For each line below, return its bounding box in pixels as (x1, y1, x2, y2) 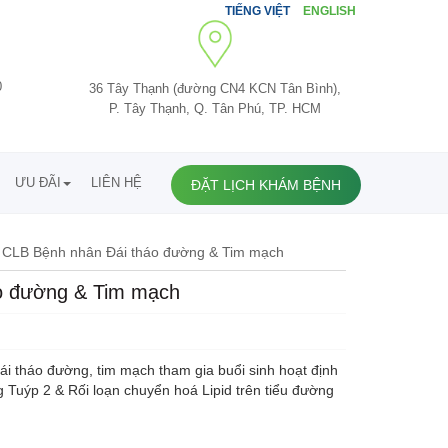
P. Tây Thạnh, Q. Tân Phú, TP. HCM (108, 101, 321, 116)
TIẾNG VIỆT (225, 4, 293, 18)
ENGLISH (303, 4, 356, 18)
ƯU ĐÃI (15, 175, 61, 190)
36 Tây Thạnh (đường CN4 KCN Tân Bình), (88, 81, 341, 96)
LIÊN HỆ (91, 175, 142, 190)
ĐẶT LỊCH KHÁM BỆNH (191, 177, 341, 193)
